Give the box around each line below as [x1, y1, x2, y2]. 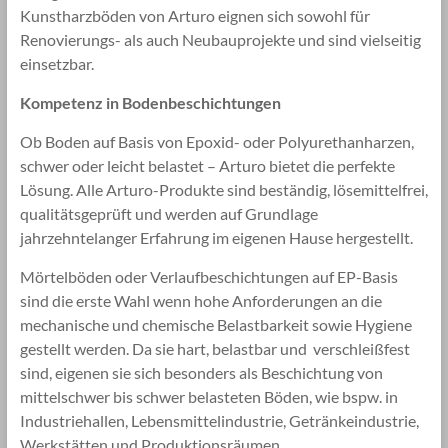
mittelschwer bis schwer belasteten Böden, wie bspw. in [19, 386, 398, 406]
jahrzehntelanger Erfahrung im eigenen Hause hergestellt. [19, 227, 413, 247]
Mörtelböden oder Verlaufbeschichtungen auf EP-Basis [19, 266, 398, 286]
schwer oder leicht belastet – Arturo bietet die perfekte [19, 155, 395, 175]
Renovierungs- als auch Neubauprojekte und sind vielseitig [19, 29, 421, 49]
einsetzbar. [19, 53, 94, 73]
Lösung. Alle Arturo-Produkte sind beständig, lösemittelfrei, [19, 179, 428, 199]
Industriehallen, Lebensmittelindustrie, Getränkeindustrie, [19, 410, 419, 430]
